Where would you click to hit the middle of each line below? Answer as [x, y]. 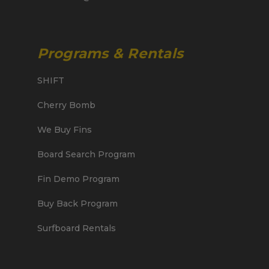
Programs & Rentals [110, 53]
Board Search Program [86, 154]
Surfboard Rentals [76, 228]
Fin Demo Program [78, 179]
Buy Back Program [77, 203]
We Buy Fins [64, 129]
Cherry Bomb [66, 105]
